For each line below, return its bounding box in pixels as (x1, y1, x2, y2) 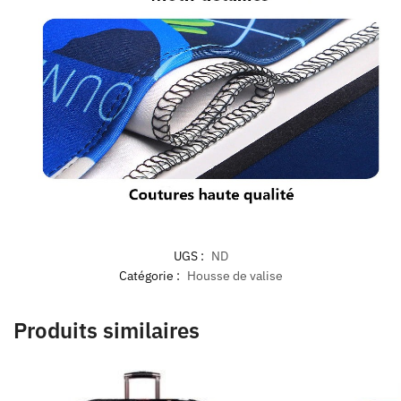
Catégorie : (118, 268, 183, 285)
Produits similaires (13, 316, 200, 346)
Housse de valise (186, 268, 283, 285)
